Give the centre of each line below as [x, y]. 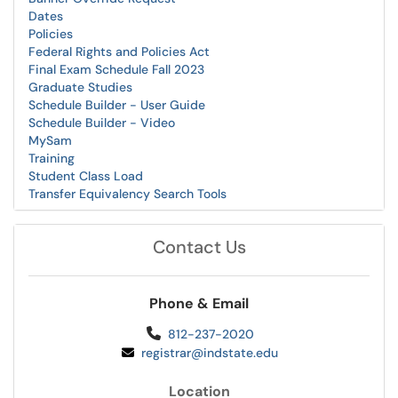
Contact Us [199, 247]
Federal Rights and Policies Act [119, 52]
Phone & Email [199, 304]
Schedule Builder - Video [102, 123]
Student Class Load [86, 176]
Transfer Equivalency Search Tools [127, 194]
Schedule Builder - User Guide [117, 105]
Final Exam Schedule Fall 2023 [116, 70]
